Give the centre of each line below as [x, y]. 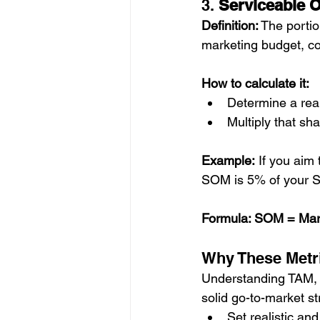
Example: [228, 160]
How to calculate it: [255, 83]
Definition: [230, 25]
